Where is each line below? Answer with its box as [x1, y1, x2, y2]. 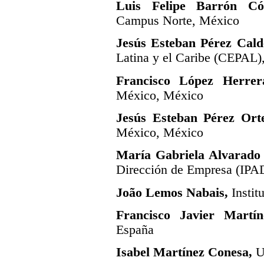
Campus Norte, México [116, 13, 239, 28]
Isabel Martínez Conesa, [116, 245, 252, 260]
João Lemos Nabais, [116, 185, 228, 200]
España [116, 222, 154, 237]
